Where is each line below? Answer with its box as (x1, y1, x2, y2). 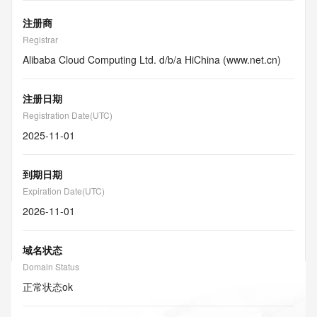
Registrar (23, 33, 58, 45)
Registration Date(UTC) (23, 109, 113, 121)
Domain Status (23, 260, 79, 272)
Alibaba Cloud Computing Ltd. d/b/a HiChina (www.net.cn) (23, 52, 281, 67)
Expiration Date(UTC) (23, 185, 105, 197)
